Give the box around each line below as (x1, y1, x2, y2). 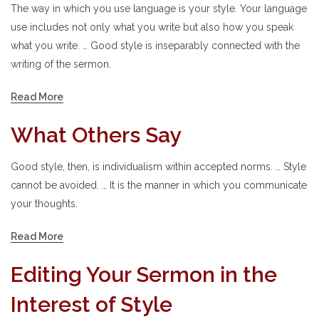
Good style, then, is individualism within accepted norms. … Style (11, 160, 306, 172)
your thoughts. (11, 197, 78, 209)
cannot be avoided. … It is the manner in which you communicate (11, 179, 307, 191)
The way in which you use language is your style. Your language (11, 2, 307, 14)
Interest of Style (11, 291, 172, 317)
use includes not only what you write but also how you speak (11, 21, 293, 33)
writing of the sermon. (11, 58, 111, 70)
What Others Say (11, 122, 181, 147)
